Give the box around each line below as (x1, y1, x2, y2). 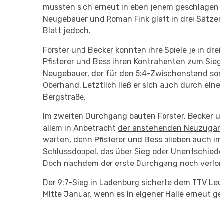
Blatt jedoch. (43, 26, 91, 35)
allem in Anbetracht (43, 123, 118, 133)
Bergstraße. (43, 92, 86, 102)
